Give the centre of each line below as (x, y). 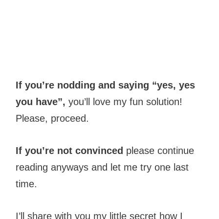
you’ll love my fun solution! (124, 102)
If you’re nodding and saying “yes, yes (105, 85)
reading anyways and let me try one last (102, 167)
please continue (159, 151)
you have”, (41, 102)
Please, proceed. (52, 119)
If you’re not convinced (69, 151)
